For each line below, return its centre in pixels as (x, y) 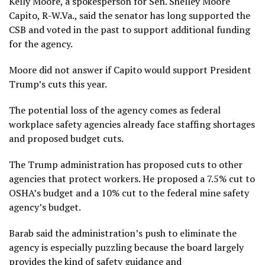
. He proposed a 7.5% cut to (197, 178)
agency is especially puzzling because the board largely (126, 247)
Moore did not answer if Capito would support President (130, 70)
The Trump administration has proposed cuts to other (126, 164)
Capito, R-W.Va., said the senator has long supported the (130, 15)
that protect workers (93, 178)
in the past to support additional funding (161, 29)
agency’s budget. (45, 207)
